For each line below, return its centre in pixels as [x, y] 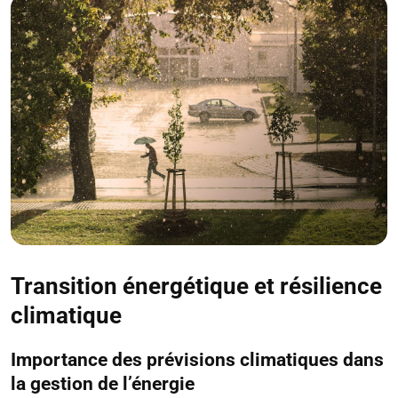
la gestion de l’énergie [103, 383]
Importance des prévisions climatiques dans [197, 359]
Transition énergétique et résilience [196, 286]
